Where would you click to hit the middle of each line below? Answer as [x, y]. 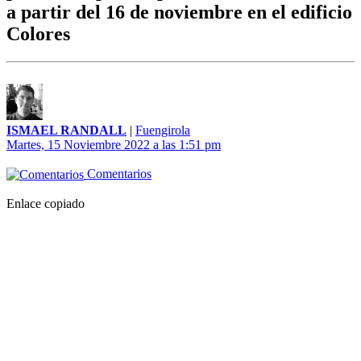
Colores [38, 34]
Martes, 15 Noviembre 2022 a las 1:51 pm [114, 145]
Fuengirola [163, 131]
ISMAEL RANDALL [66, 131]
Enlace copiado [46, 204]
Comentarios [118, 174]
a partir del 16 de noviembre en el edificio [179, 12]
